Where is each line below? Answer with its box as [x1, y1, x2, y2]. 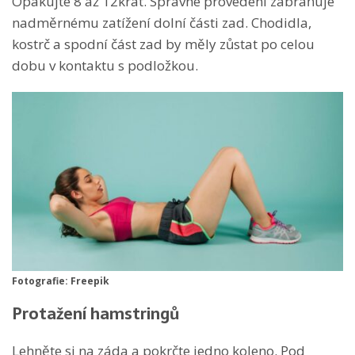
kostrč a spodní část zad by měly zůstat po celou [12, 34, 315, 53]
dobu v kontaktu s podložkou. [12, 55, 198, 74]
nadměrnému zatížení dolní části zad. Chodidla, [12, 13, 311, 32]
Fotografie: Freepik [12, 274, 109, 288]
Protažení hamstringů [12, 301, 180, 327]
